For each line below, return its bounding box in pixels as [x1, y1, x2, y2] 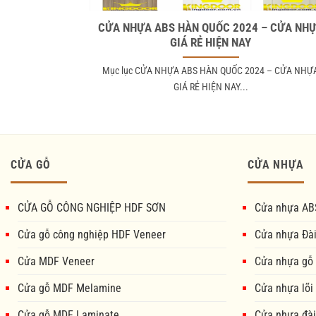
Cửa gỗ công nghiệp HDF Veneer [18, 227, 166, 241]
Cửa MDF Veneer [18, 254, 95, 268]
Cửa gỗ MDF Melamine [18, 281, 121, 295]
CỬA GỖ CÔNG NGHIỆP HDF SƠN [18, 200, 166, 214]
